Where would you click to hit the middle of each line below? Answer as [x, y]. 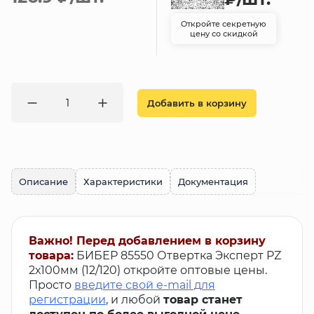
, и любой [135, 300]
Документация [213, 182]
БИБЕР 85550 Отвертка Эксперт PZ [179, 255]
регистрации [67, 300]
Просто [52, 285]
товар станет [203, 300]
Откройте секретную [224, 24]
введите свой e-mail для [145, 285]
